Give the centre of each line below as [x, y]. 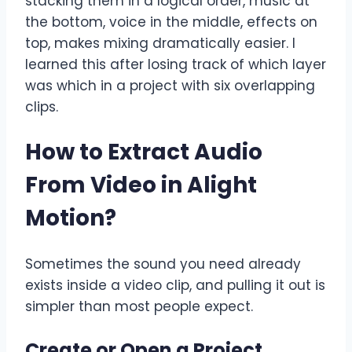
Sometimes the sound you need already [163, 264]
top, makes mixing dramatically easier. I [160, 44]
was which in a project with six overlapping [170, 86]
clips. [42, 107]
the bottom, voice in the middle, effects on [171, 22]
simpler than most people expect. [139, 306]
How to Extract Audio [144, 152]
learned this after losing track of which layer [176, 65]
